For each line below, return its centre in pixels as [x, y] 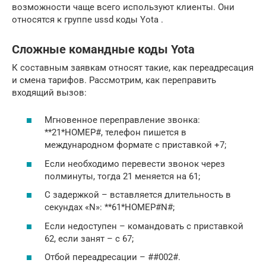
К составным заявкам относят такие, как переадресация [133, 67]
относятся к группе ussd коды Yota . [88, 19]
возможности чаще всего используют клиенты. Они [123, 7]
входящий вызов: [49, 92]
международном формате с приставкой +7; [135, 145]
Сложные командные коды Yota [103, 50]
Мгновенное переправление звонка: [122, 120]
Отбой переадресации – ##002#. [113, 257]
